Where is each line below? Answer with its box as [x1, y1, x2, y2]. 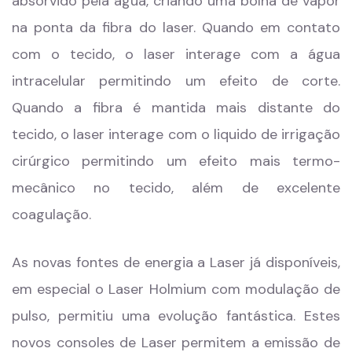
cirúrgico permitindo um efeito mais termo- [12, 152, 340, 171]
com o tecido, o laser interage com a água [12, 45, 340, 64]
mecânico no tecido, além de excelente [12, 178, 340, 198]
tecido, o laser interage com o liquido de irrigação [12, 125, 340, 145]
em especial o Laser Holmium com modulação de [12, 280, 340, 299]
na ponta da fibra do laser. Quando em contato [12, 18, 340, 38]
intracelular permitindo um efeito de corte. [12, 71, 340, 91]
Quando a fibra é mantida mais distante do [12, 98, 340, 118]
